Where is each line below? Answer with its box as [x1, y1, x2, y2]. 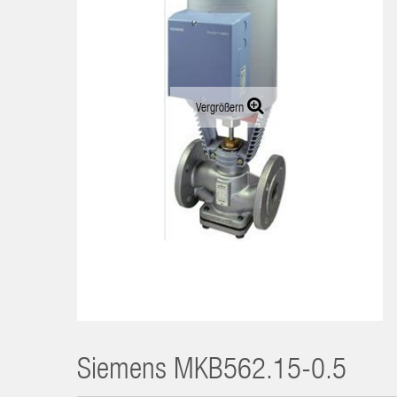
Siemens [77, 357, 167, 387]
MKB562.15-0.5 [174, 357, 346, 387]
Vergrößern [196, 102, 244, 115]
